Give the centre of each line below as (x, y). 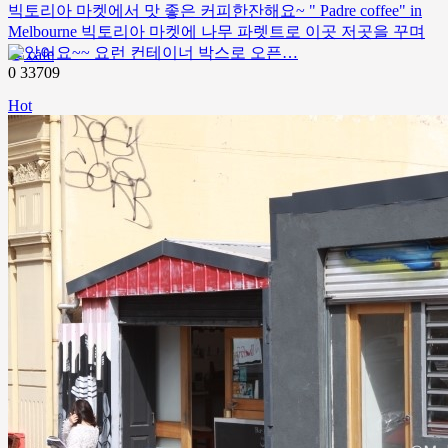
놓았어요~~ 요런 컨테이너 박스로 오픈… (153, 52)
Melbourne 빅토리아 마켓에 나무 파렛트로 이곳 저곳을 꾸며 (216, 31)
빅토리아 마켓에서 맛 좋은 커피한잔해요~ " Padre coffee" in (215, 10)
